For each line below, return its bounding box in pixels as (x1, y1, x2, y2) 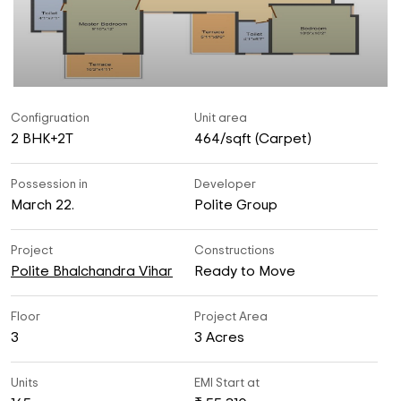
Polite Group (193, 198, 277, 212)
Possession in (11, 178, 88, 191)
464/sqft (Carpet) (193, 132, 311, 146)
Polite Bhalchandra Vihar (11, 264, 173, 278)
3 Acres (193, 330, 244, 345)
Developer (193, 178, 256, 191)
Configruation (11, 112, 90, 124)
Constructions (193, 244, 275, 257)
